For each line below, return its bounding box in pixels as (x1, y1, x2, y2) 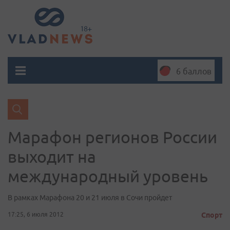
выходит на (8, 147, 96, 166)
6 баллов (176, 67, 212, 76)
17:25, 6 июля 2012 (8, 211, 64, 218)
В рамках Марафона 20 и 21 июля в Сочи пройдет (8, 194, 172, 202)
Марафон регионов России (8, 128, 217, 146)
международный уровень (8, 167, 208, 185)
